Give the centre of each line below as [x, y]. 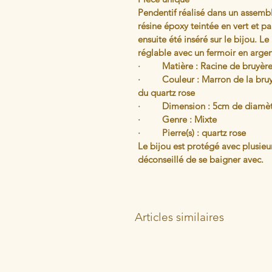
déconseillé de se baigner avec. [201, 159]
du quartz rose [168, 93]
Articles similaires [179, 217]
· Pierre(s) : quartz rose [192, 133]
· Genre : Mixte [178, 119]
